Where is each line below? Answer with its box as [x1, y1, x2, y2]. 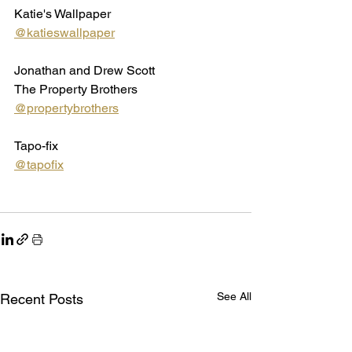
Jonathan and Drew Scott [14, 63, 155, 78]
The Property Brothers [14, 82, 137, 97]
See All [217, 290, 251, 302]
